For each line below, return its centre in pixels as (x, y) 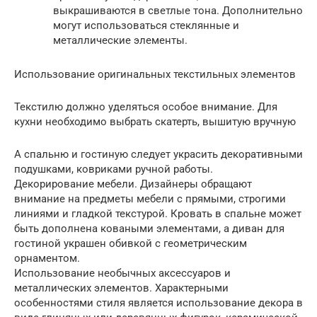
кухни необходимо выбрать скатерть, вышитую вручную (155, 122)
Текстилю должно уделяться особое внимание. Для (146, 107)
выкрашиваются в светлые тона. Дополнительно (178, 11)
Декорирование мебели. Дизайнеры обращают (133, 184)
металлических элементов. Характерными (121, 288)
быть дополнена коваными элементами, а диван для (149, 229)
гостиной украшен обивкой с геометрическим (131, 244)
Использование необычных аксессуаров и (122, 273)
